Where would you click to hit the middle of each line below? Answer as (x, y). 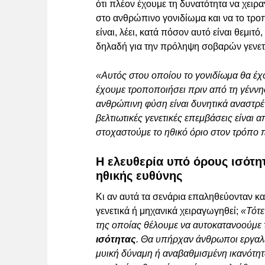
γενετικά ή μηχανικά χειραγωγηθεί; (168, 211)
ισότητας (116, 240)
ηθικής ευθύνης (139, 176)
